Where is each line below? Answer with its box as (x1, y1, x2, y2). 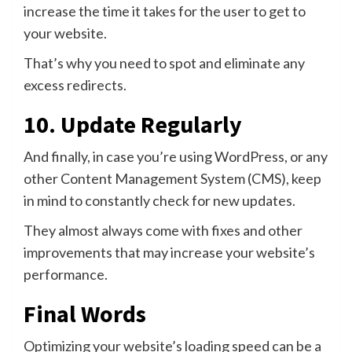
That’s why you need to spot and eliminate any (24, 53, 305, 71)
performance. (24, 265, 108, 283)
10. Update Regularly (24, 108, 242, 139)
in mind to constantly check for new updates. (24, 191, 295, 209)
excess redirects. (24, 75, 126, 93)
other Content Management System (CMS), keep (24, 169, 321, 187)
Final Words (24, 298, 146, 328)
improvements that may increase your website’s (24, 243, 315, 261)
